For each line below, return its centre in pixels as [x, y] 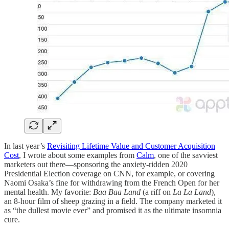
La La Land [192, 192]
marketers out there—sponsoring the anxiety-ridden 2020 [96, 164]
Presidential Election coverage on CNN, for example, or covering [109, 173]
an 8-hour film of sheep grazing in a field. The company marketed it [113, 201]
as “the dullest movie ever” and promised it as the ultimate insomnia [113, 210]
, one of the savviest [186, 155]
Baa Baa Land [117, 192]
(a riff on [157, 192]
